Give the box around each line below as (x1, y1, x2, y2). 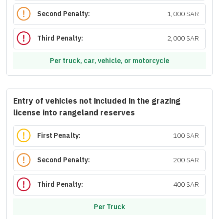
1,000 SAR (167, 9, 199, 20)
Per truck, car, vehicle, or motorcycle (50, 55, 169, 66)
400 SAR (173, 179, 199, 190)
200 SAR (173, 155, 199, 166)
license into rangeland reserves (13, 107, 135, 119)
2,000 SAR (167, 33, 199, 44)
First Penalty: (37, 131, 81, 141)
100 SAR (173, 131, 199, 141)
